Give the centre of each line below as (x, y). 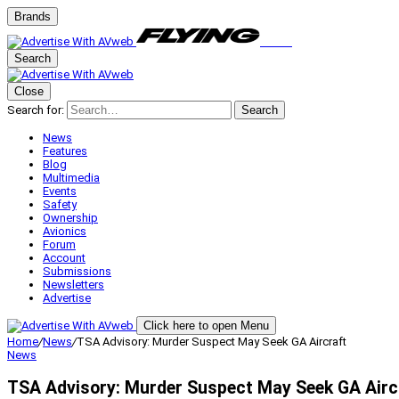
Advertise (67, 298)
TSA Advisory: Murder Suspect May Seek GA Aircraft (212, 342)
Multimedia (71, 178)
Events (60, 191)
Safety (60, 204)
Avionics (65, 231)
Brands (33, 16)
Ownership (70, 218)
